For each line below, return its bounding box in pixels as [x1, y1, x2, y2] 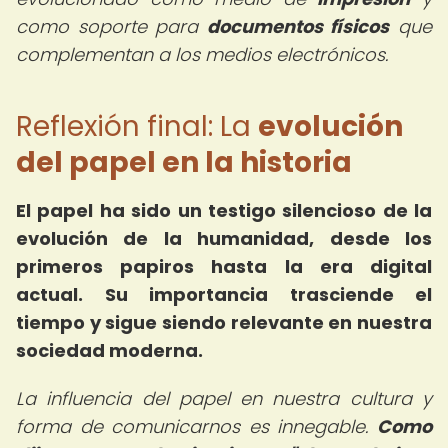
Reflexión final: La [16, 107, 258, 146]
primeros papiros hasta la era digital [16, 254, 432, 279]
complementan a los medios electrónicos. [16, 42, 388, 67]
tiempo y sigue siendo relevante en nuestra [16, 310, 432, 335]
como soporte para [16, 14, 207, 39]
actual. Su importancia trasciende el [16, 282, 432, 307]
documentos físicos [206, 14, 390, 39]
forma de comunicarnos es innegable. [16, 414, 377, 439]
